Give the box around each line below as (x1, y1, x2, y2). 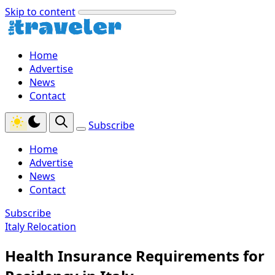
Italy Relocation (5, 220, 76, 233)
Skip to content (5, 5, 76, 18)
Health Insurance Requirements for (5, 245, 265, 266)
